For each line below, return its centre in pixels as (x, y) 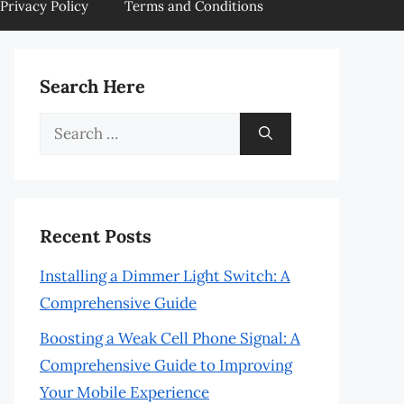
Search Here (92, 86)
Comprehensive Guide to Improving (166, 365)
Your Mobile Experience (124, 392)
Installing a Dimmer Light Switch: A (165, 276)
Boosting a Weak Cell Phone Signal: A (170, 338)
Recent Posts (96, 236)
